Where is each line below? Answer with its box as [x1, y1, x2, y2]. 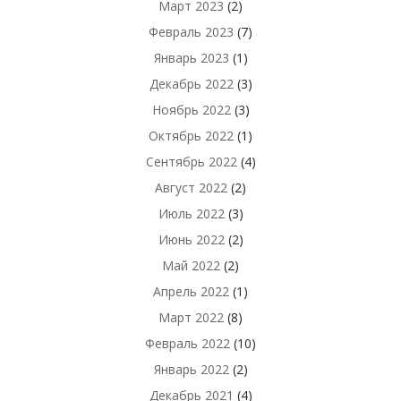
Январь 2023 [153, 49, 229, 66]
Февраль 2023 [149, 23, 234, 40]
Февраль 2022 [145, 335, 230, 352]
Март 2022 [158, 309, 224, 326]
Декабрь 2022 [149, 75, 234, 92]
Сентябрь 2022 [145, 153, 237, 170]
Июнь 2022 [158, 231, 225, 248]
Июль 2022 [158, 205, 225, 222]
